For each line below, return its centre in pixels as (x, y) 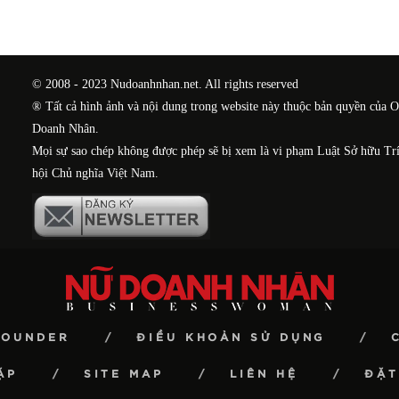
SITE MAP (124, 374)
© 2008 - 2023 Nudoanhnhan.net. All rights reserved (166, 85)
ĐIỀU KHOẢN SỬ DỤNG (230, 337)
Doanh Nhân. (66, 129)
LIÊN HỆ (264, 374)
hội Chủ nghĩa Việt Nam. (96, 174)
